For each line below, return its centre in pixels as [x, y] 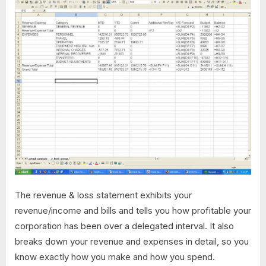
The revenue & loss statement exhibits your [103, 195]
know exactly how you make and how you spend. [115, 257]
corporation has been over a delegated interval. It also [124, 226]
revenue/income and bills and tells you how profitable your [133, 211]
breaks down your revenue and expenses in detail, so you [132, 242]
